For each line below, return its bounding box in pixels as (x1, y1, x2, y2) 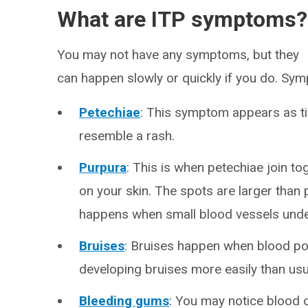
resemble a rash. (79, 128, 175, 144)
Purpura (79, 159, 127, 175)
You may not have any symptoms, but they (57, 47, 300, 63)
